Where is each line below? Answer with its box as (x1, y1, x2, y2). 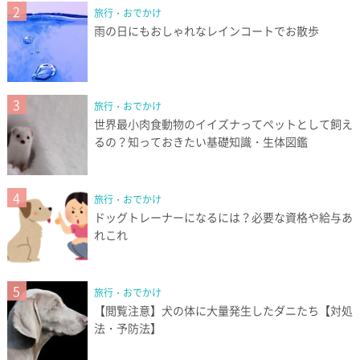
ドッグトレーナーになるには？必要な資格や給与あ (93, 209, 353, 226)
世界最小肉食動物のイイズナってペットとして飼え (93, 116, 353, 133)
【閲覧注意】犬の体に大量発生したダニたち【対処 (93, 302, 353, 319)
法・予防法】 (93, 320, 162, 337)
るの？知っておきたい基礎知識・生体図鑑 (93, 133, 308, 150)
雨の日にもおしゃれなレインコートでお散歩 (93, 22, 319, 39)
